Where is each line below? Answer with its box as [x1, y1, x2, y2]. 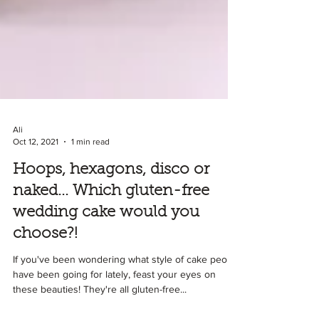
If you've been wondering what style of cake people [13, 300, 241, 312]
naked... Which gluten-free [13, 231, 209, 246]
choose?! [13, 273, 78, 289]
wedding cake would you [13, 252, 199, 268]
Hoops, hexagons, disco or [13, 209, 209, 225]
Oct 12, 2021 [13, 183, 58, 194]
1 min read [71, 183, 110, 194]
